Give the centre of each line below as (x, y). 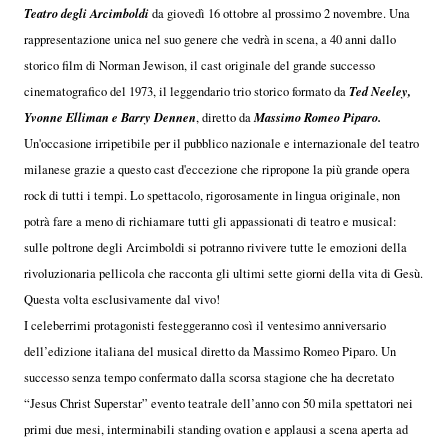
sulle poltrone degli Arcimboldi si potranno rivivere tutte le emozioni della (215, 247)
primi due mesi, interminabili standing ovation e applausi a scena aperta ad (216, 429)
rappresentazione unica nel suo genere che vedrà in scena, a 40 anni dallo (210, 39)
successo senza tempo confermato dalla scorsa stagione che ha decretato (209, 377)
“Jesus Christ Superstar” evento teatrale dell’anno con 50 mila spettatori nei (218, 403)
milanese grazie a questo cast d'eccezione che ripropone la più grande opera (217, 169)
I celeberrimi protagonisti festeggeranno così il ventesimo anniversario (205, 325)
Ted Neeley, (380, 90)
